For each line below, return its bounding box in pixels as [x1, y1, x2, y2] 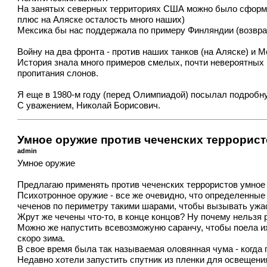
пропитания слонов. [17, 68, 99, 78]
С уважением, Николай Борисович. [17, 100, 161, 110]
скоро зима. [17, 234, 66, 244]
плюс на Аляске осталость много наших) [17, 14, 185, 24]
